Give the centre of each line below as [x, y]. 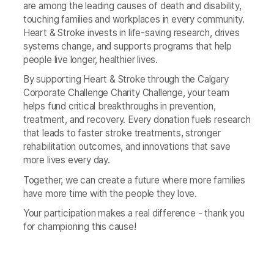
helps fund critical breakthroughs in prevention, [119, 106]
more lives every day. [66, 160]
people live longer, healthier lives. [90, 60]
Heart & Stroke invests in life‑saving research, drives [131, 33]
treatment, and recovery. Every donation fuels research [137, 120]
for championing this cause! [80, 226]
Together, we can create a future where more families [134, 180]
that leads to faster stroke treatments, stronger [122, 133]
